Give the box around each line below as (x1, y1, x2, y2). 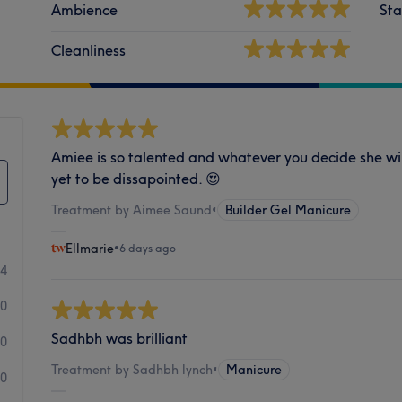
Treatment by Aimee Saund (51, 201, 213, 218)
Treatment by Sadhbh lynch (51, 361, 214, 378)
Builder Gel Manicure (225, 201, 352, 218)
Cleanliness (51, 40, 127, 59)
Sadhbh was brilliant (51, 328, 188, 347)
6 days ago (119, 240, 177, 255)
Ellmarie (66, 240, 115, 257)
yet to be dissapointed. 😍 (51, 169, 222, 188)
